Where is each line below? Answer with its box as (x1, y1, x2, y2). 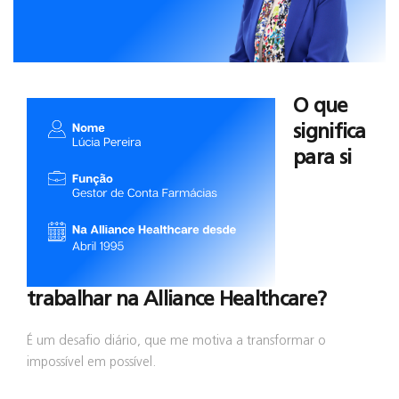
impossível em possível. (27, 355, 156, 370)
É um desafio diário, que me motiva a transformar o (27, 334, 326, 348)
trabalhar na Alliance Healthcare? (27, 289, 327, 311)
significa (293, 122, 366, 143)
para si (293, 148, 352, 169)
